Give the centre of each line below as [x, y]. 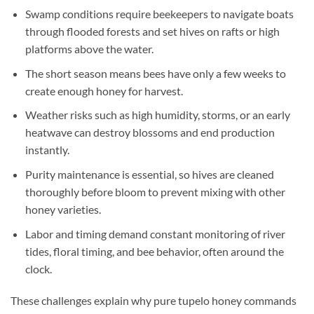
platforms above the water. [89, 49]
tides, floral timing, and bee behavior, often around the [154, 251]
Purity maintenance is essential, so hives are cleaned [149, 175]
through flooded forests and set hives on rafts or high [152, 32]
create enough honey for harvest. [104, 90]
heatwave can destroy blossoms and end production [150, 132]
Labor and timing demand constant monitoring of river [155, 233]
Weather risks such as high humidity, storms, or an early [157, 115]
